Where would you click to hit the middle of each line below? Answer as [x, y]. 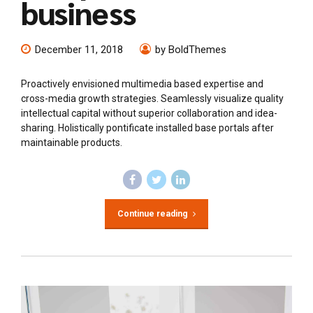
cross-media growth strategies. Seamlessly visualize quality [152, 99]
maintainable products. [72, 143]
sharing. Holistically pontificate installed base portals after [147, 128]
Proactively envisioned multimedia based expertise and [142, 84]
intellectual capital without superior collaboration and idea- [149, 114]
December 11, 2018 [79, 50]
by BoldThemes [191, 50]
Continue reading [152, 213]
